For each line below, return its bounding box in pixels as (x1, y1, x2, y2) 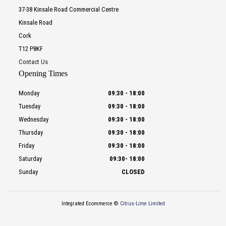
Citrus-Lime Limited (120, 200, 165, 207)
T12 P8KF (18, 45, 43, 53)
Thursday (18, 129, 43, 137)
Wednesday (18, 116, 48, 124)
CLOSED (121, 168, 145, 176)
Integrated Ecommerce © (61, 200, 120, 207)
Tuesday (18, 102, 40, 110)
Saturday (18, 155, 42, 163)
